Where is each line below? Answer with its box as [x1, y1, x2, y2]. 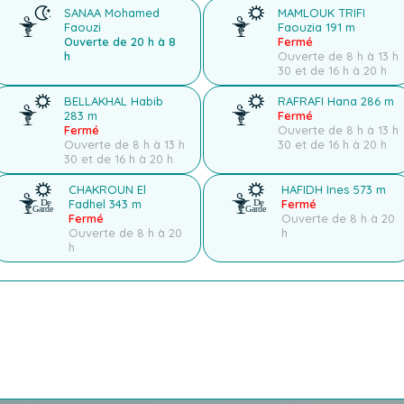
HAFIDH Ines [281, 182, 353, 197]
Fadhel [68, 197, 109, 212]
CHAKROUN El [68, 182, 146, 197]
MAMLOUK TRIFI [278, 5, 366, 21]
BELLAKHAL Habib [64, 94, 164, 109]
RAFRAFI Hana [278, 94, 362, 109]
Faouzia [278, 20, 326, 35]
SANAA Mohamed [64, 5, 161, 21]
